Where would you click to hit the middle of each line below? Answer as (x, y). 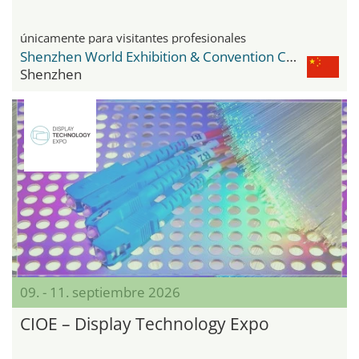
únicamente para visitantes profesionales (133, 37)
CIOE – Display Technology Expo (145, 324)
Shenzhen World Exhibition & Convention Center (291, 56)
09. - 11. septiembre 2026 (100, 292)
